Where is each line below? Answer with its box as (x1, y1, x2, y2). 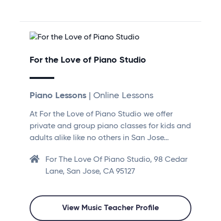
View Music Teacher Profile (62, 204, 159, 213)
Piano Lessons (30, 91, 86, 101)
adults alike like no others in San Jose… (30, 134, 169, 143)
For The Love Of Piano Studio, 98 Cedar (45, 156, 187, 164)
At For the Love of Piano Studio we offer (30, 110, 173, 119)
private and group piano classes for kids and (30, 122, 191, 131)
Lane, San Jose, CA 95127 (45, 168, 135, 176)
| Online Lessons (86, 91, 153, 101)
